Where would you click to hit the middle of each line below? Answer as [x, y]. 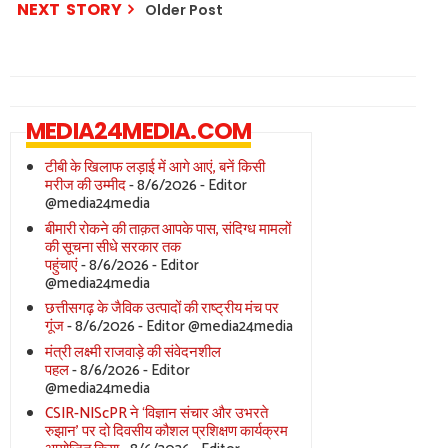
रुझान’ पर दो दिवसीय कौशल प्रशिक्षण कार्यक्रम [166, 432]
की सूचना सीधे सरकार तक [112, 247]
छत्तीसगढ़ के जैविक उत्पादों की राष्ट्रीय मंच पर [161, 309]
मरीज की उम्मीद [85, 186]
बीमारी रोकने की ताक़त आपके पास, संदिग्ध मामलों [167, 229]
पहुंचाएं [61, 265]
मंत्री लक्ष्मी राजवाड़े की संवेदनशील [132, 352]
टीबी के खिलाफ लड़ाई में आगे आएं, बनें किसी [154, 168]
